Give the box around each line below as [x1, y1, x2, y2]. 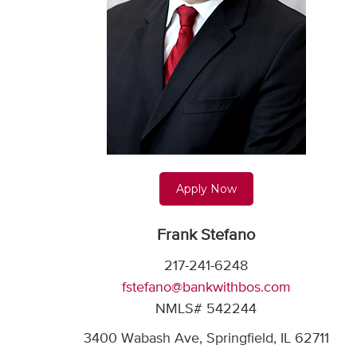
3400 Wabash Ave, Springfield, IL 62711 [83, 331, 329, 346]
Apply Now [175, 182, 237, 196]
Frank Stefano [157, 227, 256, 244]
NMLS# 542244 [155, 302, 257, 316]
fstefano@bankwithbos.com [121, 280, 291, 295]
